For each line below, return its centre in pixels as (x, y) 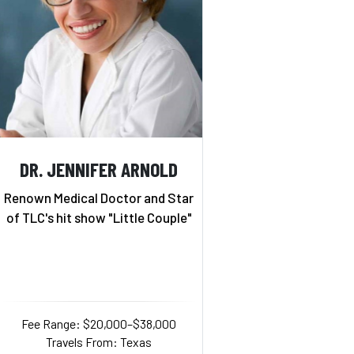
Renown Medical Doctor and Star (99, 197)
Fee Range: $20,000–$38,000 (99, 323)
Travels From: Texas (99, 341)
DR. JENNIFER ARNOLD (99, 169)
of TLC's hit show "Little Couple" (99, 217)
